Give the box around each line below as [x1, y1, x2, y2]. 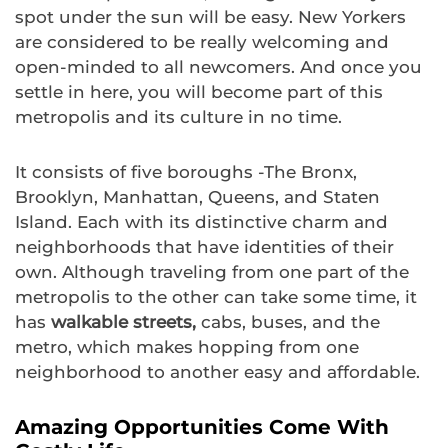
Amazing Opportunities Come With [15, 415, 389, 440]
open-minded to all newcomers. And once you [15, 57, 422, 78]
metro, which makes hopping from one [15, 337, 359, 358]
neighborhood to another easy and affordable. [15, 362, 420, 383]
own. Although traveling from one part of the [15, 262, 409, 283]
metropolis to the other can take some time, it [15, 287, 417, 308]
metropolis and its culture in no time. [15, 107, 342, 128]
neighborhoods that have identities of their [15, 237, 394, 258]
